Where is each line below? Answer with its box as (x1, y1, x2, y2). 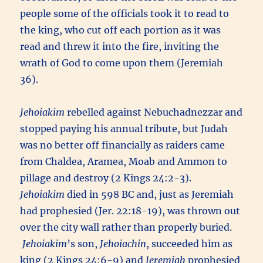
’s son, (67, 238, 100, 250)
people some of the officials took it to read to (20, 8, 230, 20)
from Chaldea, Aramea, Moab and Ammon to (20, 156, 228, 168)
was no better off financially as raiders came (20, 139, 225, 151)
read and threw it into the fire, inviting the (20, 41, 220, 53)
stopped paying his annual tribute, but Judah (20, 123, 228, 135)
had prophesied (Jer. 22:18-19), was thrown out (20, 205, 241, 217)
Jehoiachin (100, 238, 147, 250)
